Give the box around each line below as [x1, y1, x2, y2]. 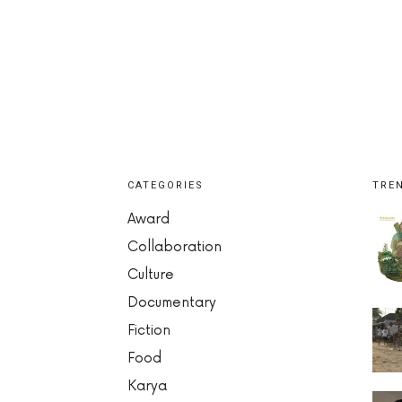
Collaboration [127, 238, 222, 256]
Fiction [127, 321, 170, 339]
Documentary [127, 293, 216, 311]
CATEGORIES [127, 179, 204, 191]
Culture [127, 266, 174, 284]
